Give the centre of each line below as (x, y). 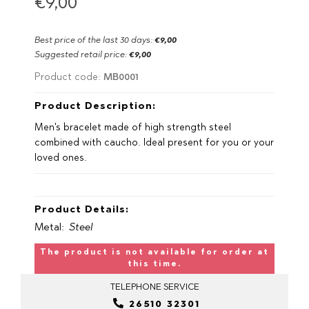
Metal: (49, 228)
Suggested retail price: (82, 55)
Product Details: (82, 210)
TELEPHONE (137, 287)
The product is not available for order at (154, 253)
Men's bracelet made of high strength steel (133, 128)
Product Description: (95, 107)
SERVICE (181, 287)
